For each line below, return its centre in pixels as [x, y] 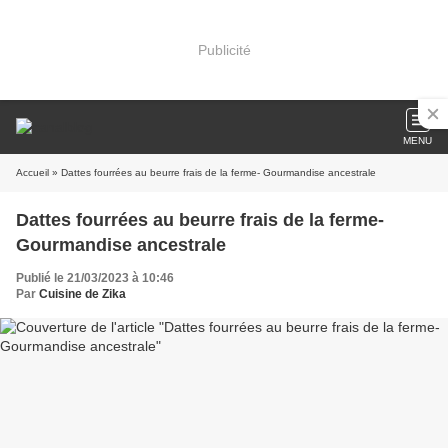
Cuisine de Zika [82, 294]
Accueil [32, 172]
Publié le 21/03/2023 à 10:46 [95, 278]
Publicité [224, 49]
